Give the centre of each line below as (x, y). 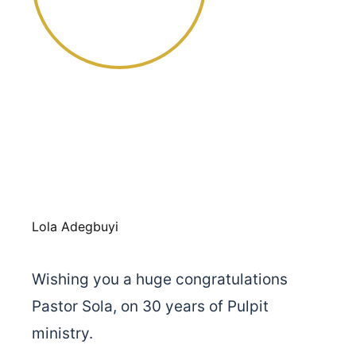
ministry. (62, 333)
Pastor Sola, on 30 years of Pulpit (150, 306)
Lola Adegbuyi (75, 226)
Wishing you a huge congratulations (160, 279)
